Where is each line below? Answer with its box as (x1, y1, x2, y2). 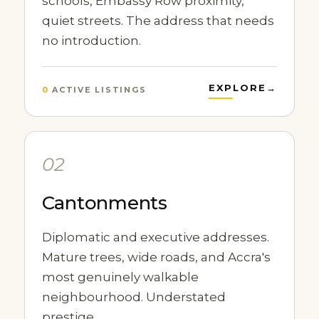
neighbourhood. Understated (41, 290, 226, 304)
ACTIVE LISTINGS (48, 84, 147, 95)
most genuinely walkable (41, 270, 199, 284)
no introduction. (41, 33, 141, 48)
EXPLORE (208, 82, 267, 93)
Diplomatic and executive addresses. (41, 230, 269, 244)
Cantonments (41, 192, 167, 214)
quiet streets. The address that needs (41, 14, 274, 28)
